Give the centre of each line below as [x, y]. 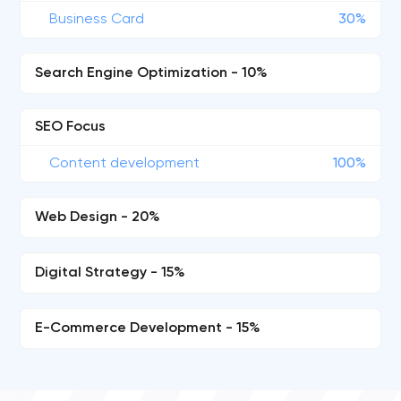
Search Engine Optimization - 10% [152, 73]
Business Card [97, 20]
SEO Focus [71, 127]
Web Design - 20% [98, 218]
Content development [125, 164]
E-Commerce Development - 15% [148, 328]
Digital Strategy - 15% [111, 273]
